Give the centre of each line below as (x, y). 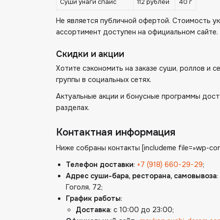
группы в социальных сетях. (104, 79)
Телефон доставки (100, 164)
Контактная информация (116, 132)
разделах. (73, 107)
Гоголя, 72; (84, 187)
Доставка (93, 209)
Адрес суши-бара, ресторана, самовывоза (141, 176)
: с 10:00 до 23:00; (142, 209)
